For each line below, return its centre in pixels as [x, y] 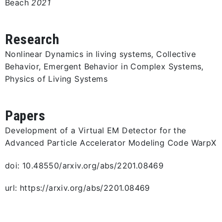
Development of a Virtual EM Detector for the [96, 130]
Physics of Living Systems [56, 79]
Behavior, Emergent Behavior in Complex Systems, [104, 66]
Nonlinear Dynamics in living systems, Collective [101, 54]
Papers [25, 115]
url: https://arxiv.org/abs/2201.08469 [78, 188]
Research [32, 39]
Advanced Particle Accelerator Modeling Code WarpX [111, 142]
